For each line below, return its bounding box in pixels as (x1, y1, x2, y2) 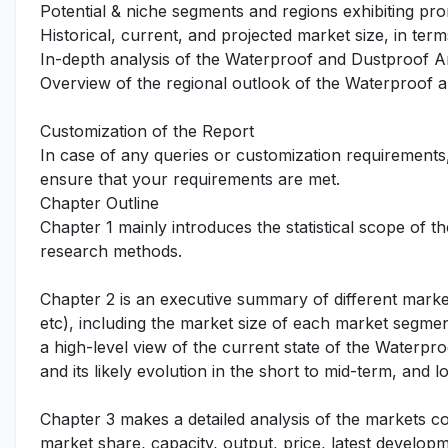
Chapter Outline (40, 193, 159, 213)
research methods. (40, 241, 182, 261)
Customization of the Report (40, 121, 254, 141)
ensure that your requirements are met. (40, 169, 340, 189)
